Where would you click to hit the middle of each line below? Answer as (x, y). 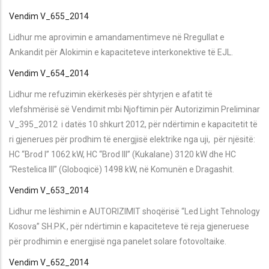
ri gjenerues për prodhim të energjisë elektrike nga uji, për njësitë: (132, 139)
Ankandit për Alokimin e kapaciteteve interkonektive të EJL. (121, 52)
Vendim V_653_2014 (49, 190)
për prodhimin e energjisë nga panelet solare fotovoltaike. (118, 241)
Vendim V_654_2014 (49, 73)
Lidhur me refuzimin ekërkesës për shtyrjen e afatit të (111, 94)
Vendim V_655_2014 (49, 16)
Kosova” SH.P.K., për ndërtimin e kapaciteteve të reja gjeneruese (129, 226)
